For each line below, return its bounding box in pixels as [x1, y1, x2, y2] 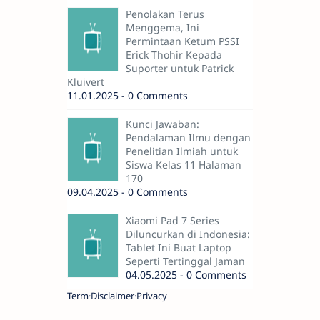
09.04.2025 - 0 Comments [67, 184, 188, 199]
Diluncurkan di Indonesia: [126, 226, 250, 241]
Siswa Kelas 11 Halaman [126, 157, 241, 171]
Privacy [136, 289, 167, 302]
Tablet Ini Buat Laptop [126, 240, 231, 254]
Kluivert [67, 74, 104, 89]
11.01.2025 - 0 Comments [67, 88, 188, 102]
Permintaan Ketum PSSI [126, 34, 239, 48]
